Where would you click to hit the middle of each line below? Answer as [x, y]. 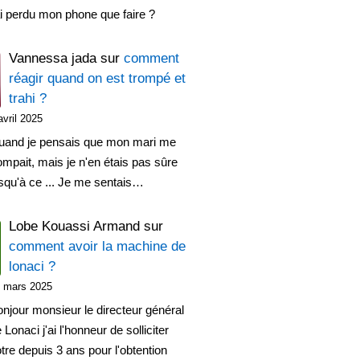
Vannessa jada [53, 58]
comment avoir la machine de [97, 246]
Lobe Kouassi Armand [74, 226]
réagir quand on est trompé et [97, 78]
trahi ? [28, 98]
